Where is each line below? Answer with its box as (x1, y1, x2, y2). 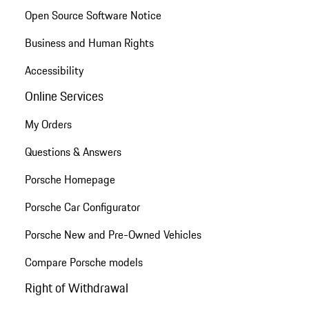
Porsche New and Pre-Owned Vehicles (24, 226, 201, 243)
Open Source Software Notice (24, 6, 161, 23)
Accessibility (24, 61, 83, 79)
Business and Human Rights (24, 34, 154, 51)
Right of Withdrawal (24, 278, 128, 298)
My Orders (24, 116, 72, 133)
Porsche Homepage (24, 171, 115, 188)
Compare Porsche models (24, 254, 143, 271)
